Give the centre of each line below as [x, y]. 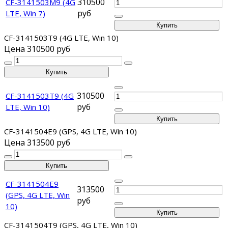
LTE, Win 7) [25, 13]
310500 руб [49, 49]
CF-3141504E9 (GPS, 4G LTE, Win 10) [70, 132]
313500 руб [49, 143]
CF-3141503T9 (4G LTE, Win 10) [61, 38]
